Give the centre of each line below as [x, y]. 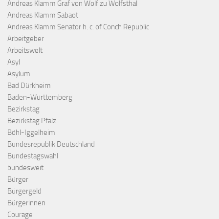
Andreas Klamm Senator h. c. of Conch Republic [78, 27]
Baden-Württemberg [40, 98]
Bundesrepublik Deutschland [51, 144]
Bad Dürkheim [29, 86]
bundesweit [25, 168]
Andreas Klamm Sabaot [43, 15]
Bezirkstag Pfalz [32, 121]
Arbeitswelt [25, 51]
